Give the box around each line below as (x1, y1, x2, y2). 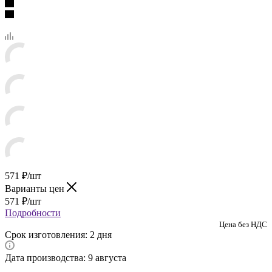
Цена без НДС (219, 219, 267, 229)
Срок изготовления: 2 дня (5, 229, 112, 240)
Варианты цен (5, 183, 67, 194)
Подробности (5, 207, 61, 218)
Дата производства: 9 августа (5, 252, 126, 263)
